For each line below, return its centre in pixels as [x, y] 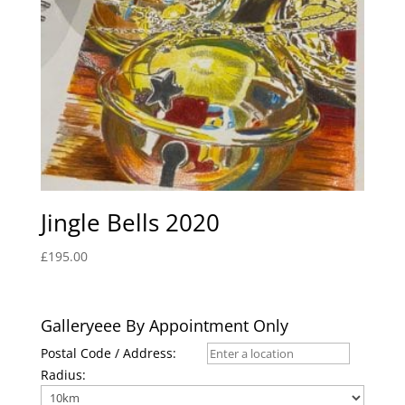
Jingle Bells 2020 [130, 223]
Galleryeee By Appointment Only [164, 325]
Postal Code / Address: [108, 353]
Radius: [63, 374]
